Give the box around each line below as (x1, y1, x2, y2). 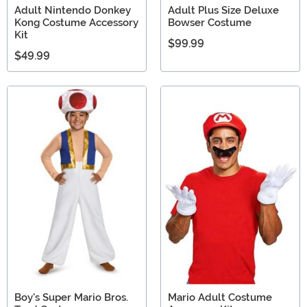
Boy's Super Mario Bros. (14, 291, 128, 304)
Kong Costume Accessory (14, 16, 138, 29)
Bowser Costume (168, 16, 251, 29)
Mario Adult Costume (168, 291, 272, 304)
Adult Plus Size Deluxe (168, 4, 279, 17)
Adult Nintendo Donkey (14, 4, 131, 17)
